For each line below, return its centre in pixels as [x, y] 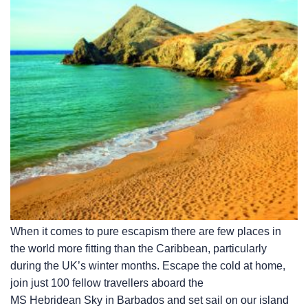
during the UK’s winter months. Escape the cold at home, [148, 266]
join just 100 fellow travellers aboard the [107, 283]
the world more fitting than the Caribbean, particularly [139, 249]
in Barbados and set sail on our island [196, 300]
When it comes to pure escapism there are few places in [146, 232]
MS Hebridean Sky [56, 300]
